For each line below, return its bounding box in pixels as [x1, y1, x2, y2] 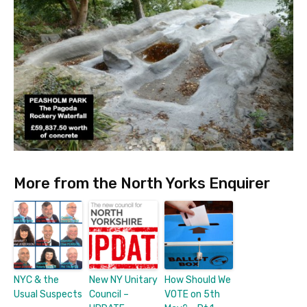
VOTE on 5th [164, 288, 220, 300]
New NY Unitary [89, 273, 158, 286]
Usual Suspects [14, 288, 82, 300]
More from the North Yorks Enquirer [14, 173, 270, 193]
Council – [89, 288, 129, 300]
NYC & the [14, 273, 59, 286]
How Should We [164, 273, 231, 286]
